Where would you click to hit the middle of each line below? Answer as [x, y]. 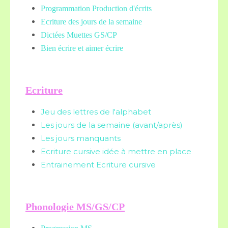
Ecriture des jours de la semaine [91, 22]
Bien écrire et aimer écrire [82, 48]
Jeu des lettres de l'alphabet [96, 112]
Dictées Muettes [66, 35]
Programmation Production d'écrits [96, 8]
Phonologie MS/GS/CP [75, 207]
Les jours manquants [81, 138]
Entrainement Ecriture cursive [98, 165]
